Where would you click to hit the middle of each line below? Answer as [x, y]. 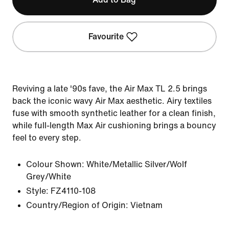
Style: [37, 191]
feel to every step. [47, 138]
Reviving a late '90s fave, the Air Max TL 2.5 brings [110, 89]
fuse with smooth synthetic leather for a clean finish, [114, 113]
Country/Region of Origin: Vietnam [94, 205]
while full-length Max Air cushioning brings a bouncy [114, 125]
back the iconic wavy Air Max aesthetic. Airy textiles [112, 101]
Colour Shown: [55, 164]
